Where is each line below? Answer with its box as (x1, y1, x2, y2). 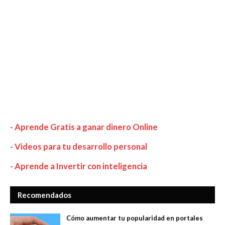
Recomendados (18, 190, 71, 200)
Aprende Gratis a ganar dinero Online (15, 122, 158, 133)
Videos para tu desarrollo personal (15, 141, 147, 152)
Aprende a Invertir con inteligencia (15, 161, 147, 172)
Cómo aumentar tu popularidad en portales (66, 214, 203, 222)
